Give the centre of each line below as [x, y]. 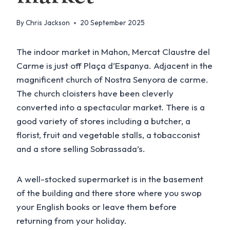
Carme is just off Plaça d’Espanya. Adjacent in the [114, 66]
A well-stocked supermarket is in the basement [110, 179]
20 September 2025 [113, 23]
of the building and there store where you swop [109, 193]
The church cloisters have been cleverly [95, 93]
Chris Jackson [48, 23]
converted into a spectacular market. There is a [111, 107]
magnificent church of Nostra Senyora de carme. [112, 80]
